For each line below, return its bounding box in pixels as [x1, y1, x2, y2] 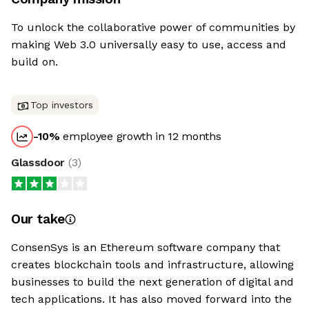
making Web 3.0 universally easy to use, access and [11, 38, 286, 52]
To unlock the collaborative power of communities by [11, 21, 295, 34]
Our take [11, 211, 65, 228]
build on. [11, 55, 58, 69]
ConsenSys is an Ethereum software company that [11, 241, 280, 255]
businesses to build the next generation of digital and [11, 275, 294, 289]
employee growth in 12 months [59, 130, 221, 143]
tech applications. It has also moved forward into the [11, 292, 292, 306]
